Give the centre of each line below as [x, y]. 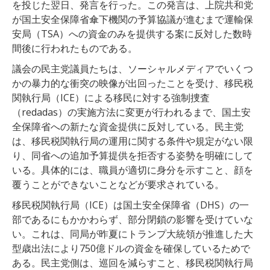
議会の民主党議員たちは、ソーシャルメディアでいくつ [133, 68]
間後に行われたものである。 [75, 48]
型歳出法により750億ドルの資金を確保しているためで [131, 248]
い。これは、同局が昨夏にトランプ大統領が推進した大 [133, 234]
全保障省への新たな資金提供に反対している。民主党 [128, 126]
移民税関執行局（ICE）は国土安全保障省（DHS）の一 [130, 205]
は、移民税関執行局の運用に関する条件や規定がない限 [133, 141]
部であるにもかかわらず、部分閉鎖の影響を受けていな [133, 219]
